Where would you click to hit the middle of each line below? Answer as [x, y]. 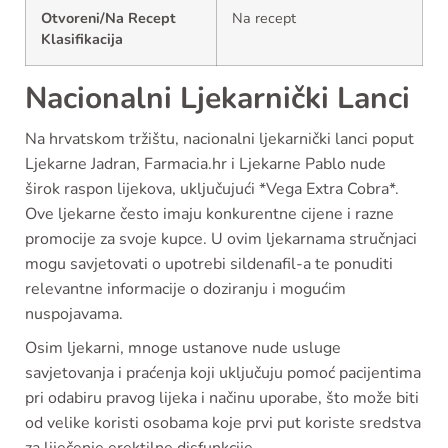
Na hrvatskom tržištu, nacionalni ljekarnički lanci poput [219, 139]
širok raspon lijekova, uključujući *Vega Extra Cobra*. [212, 189]
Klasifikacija [82, 39]
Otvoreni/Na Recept [108, 18]
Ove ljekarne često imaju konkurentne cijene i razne [209, 214]
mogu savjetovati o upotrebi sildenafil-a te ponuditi [209, 264]
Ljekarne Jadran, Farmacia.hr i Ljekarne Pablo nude [205, 164]
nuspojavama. [74, 314]
